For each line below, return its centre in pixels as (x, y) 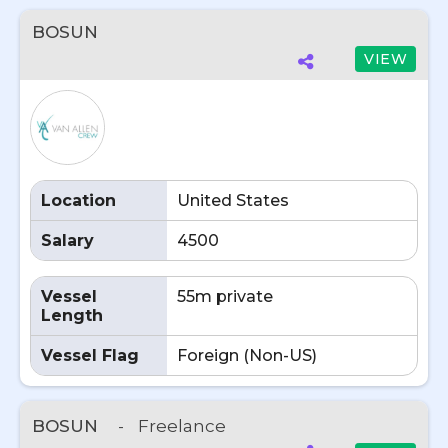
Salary (67, 240)
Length (72, 315)
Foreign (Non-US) (247, 355)
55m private (225, 296)
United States (233, 200)
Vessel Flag (90, 355)
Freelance (182, 426)
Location (78, 200)
